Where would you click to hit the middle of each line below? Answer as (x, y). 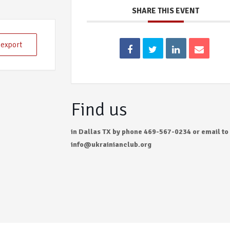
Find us (99, 109)
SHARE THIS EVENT (166, 11)
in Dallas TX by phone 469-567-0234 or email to (150, 131)
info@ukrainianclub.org (111, 144)
